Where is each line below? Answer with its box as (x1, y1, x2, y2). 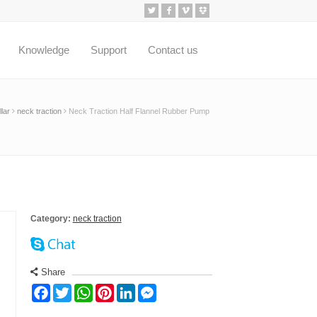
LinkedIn (134, 287, 178, 299)
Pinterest (113, 287, 158, 299)
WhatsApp (92, 287, 145, 299)
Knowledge (18, 44, 69, 56)
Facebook (50, 287, 100, 299)
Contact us (148, 44, 198, 56)
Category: (30, 214, 71, 224)
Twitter (71, 287, 105, 299)
